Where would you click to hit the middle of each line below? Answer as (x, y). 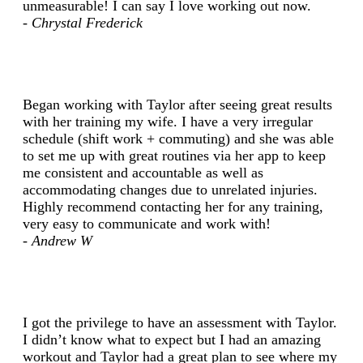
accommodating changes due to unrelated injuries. (170, 189)
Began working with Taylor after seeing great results (177, 104)
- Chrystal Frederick (83, 22)
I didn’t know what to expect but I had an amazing (172, 339)
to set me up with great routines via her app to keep (174, 155)
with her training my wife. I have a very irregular (168, 121)
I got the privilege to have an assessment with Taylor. (180, 322)
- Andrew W (58, 240)
